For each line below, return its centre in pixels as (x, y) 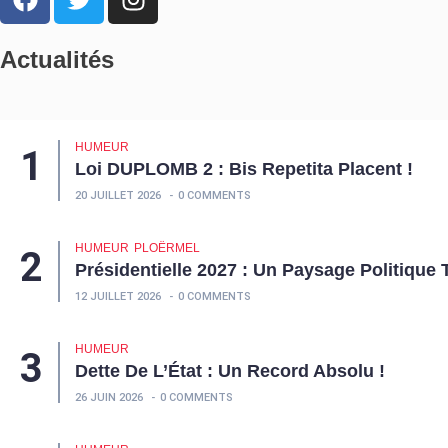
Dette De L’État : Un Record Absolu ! (230, 371)
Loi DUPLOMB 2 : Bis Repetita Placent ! (244, 169)
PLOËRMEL (167, 248)
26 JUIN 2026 (109, 398)
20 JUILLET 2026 (118, 196)
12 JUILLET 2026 (118, 297)
